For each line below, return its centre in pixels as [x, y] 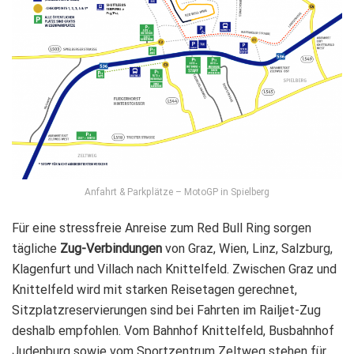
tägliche [36, 248]
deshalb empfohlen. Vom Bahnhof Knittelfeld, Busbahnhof [173, 330]
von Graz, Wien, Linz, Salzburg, [247, 248]
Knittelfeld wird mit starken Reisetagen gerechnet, [154, 289]
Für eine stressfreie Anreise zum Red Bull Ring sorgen [162, 228]
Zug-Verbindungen [111, 248]
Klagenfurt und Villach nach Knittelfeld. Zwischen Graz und [174, 269]
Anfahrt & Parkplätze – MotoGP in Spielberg [177, 192]
